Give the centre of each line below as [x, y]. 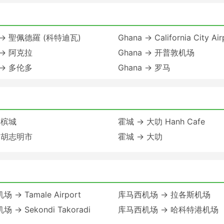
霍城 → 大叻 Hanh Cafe [161, 121]
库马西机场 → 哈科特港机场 [168, 209]
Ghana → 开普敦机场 [156, 52]
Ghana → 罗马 [144, 67]
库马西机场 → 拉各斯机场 [164, 194]
